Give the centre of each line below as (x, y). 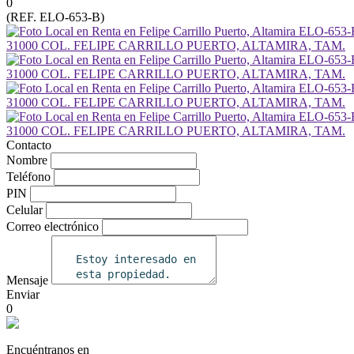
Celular (24, 210)
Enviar (23, 294)
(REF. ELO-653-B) (55, 17)
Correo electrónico (53, 226)
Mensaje (27, 280)
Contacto (29, 145)
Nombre (27, 160)
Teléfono (28, 177)
